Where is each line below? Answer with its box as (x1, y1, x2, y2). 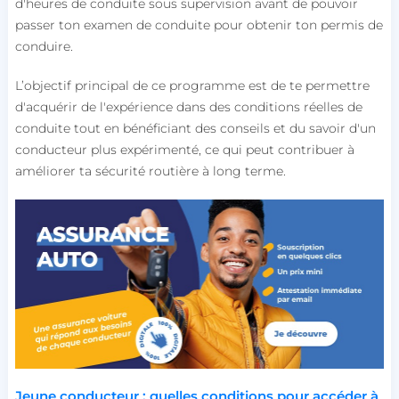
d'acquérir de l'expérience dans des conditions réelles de (14, 99, 362, 115)
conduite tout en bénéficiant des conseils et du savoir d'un (14, 120, 376, 136)
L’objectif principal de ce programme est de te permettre (14, 77, 370, 94)
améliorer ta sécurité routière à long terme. (14, 163, 286, 179)
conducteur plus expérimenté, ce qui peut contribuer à (14, 142, 354, 158)
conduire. (14, 38, 73, 54)
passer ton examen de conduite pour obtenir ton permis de (14, 17, 383, 33)
